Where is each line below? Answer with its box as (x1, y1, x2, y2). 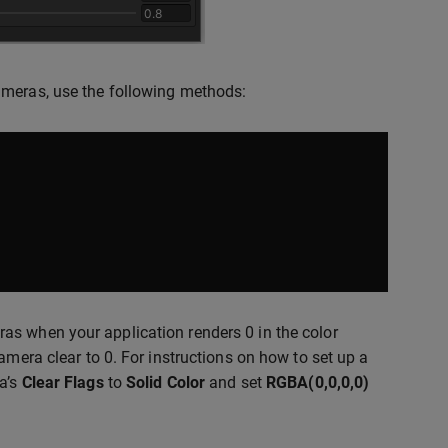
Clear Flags (21, 373, 104, 392)
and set (205, 373, 267, 392)
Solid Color (126, 373, 206, 392)
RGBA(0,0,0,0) (266, 373, 370, 392)
